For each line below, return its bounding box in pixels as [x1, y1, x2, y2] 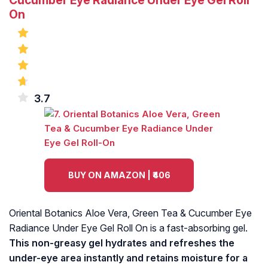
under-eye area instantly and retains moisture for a [9, 252, 248, 264]
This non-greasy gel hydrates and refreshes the [9, 237, 234, 249]
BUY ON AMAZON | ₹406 [68, 170, 170, 181]
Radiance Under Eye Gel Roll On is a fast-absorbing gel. [9, 222, 248, 234]
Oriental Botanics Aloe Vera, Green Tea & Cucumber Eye [9, 207, 252, 220]
